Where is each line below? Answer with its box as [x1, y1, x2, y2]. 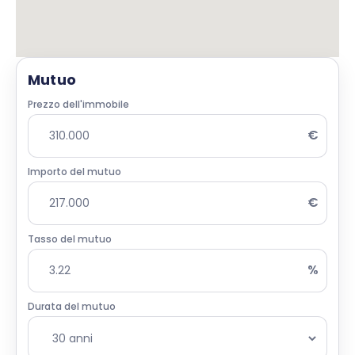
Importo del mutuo [28, 164, 121, 178]
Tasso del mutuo [28, 231, 112, 246]
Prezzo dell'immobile [28, 97, 129, 111]
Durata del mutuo [28, 299, 116, 313]
